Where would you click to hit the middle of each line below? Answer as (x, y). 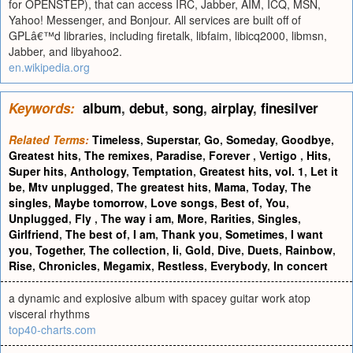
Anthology (98, 171)
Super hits (36, 171)
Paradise (179, 155)
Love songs (182, 203)
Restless (181, 266)
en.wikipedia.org (49, 67)
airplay (232, 108)
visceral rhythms (49, 314)
